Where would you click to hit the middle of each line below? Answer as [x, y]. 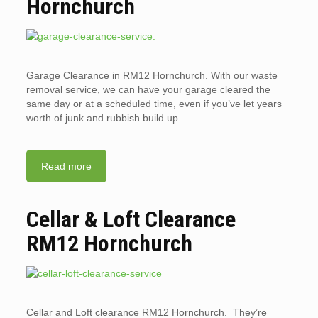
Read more [66, 166]
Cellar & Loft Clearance [131, 219]
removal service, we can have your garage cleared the [148, 89]
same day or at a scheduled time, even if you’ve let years [154, 104]
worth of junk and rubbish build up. [103, 118]
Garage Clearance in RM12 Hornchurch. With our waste [152, 75]
